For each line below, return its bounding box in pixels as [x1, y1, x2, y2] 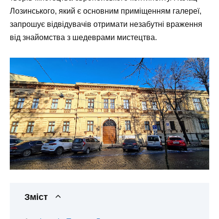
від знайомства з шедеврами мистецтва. [10, 33, 157, 42]
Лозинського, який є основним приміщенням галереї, [10, 7, 201, 16]
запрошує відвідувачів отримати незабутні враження [10, 20, 202, 29]
